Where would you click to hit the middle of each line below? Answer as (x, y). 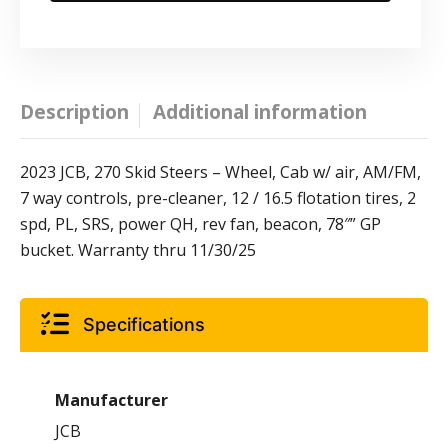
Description (74, 112)
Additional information (260, 112)
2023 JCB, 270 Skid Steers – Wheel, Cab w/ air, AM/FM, (220, 171)
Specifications (144, 324)
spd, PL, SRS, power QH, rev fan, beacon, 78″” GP (200, 223)
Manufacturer (111, 399)
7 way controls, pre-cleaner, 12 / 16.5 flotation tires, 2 (218, 197)
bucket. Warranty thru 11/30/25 (138, 249)
